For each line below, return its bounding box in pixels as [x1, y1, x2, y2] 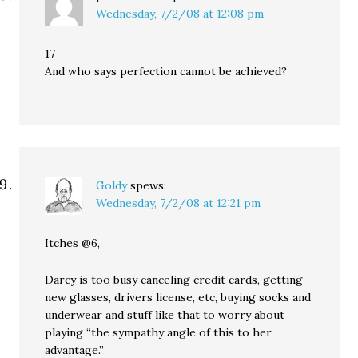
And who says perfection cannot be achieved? [45, 64, 288, 78]
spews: [130, 178, 167, 193]
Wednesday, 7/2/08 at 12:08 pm [96, 6, 265, 21]
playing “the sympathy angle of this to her [45, 325, 272, 340]
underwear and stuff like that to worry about [45, 308, 285, 322]
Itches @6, [45, 236, 101, 250]
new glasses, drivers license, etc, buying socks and [45, 290, 312, 304]
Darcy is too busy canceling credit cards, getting [45, 272, 304, 287]
